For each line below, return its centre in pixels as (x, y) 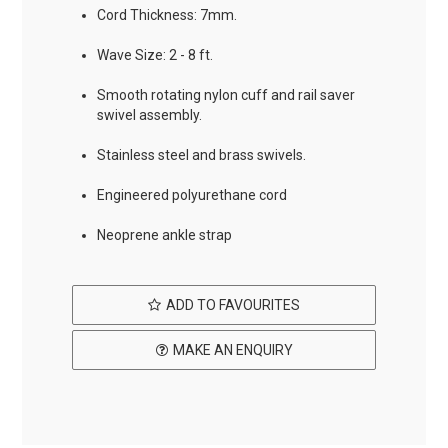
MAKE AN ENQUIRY (232, 349)
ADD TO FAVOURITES (233, 304)
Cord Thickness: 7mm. (167, 14)
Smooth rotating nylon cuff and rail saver (226, 94)
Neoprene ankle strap (165, 234)
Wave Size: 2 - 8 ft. (155, 54)
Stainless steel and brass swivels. (202, 154)
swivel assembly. (150, 114)
